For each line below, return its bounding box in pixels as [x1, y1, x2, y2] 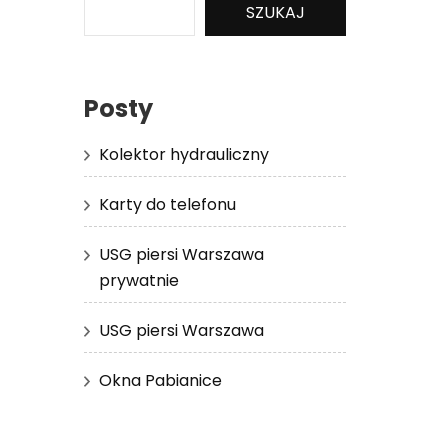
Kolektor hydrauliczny [98, 142, 269, 166]
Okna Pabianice [98, 368, 222, 392]
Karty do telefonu [98, 192, 236, 216]
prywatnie [98, 268, 179, 292]
